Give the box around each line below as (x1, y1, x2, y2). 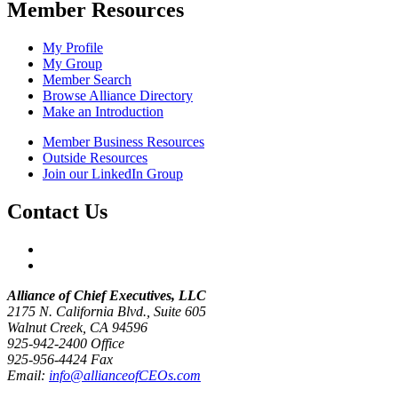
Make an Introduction (43, 103, 163, 119)
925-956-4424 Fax (7, 351, 113, 367)
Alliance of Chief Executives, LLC (7, 287, 206, 303)
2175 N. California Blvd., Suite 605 (7, 303, 206, 319)
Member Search (43, 71, 131, 87)
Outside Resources (43, 149, 147, 165)
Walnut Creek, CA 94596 (7, 319, 147, 335)
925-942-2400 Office (7, 335, 124, 351)
